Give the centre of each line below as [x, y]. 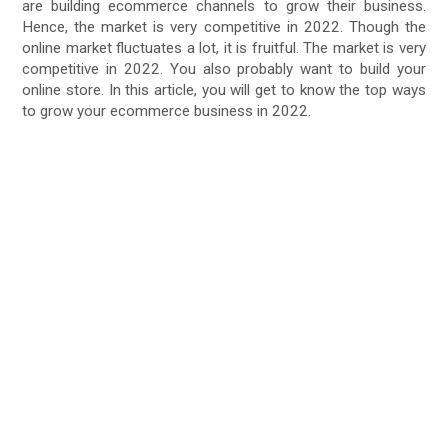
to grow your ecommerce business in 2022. [167, 110]
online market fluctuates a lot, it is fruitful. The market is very [224, 47]
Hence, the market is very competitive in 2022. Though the [224, 26]
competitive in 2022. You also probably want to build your [224, 68]
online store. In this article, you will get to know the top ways [224, 89]
